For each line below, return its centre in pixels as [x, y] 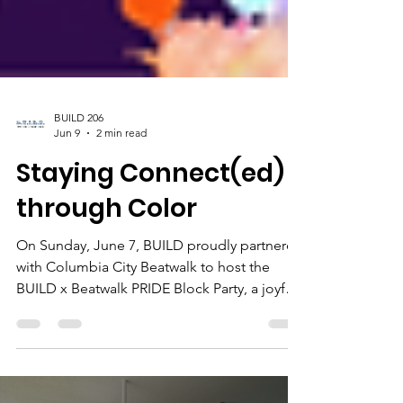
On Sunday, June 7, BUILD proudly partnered [160, 344]
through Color [107, 307]
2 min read [121, 232]
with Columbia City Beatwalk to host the [143, 366]
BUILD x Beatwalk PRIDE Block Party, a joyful [157, 387]
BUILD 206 [79, 216]
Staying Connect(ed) [150, 272]
